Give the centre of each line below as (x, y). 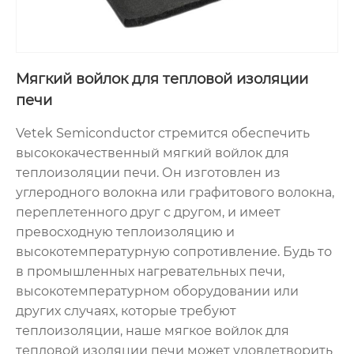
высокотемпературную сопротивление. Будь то (174, 252)
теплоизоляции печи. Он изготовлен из (148, 173)
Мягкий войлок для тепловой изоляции (162, 79)
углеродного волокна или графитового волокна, (175, 193)
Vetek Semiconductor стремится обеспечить (163, 134)
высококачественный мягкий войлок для (153, 153)
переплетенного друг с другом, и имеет (148, 213)
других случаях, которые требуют (126, 311)
